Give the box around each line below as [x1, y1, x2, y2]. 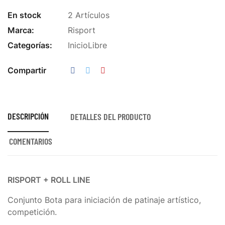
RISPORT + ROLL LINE [8, 175, 90, 185]
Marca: [8, 25, 34, 35]
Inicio [68, 40, 88, 50]
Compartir [8, 65, 46, 75]
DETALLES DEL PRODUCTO [70, 111, 151, 122]
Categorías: [8, 40, 52, 50]
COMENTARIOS [9, 136, 53, 147]
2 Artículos [68, 10, 109, 20]
